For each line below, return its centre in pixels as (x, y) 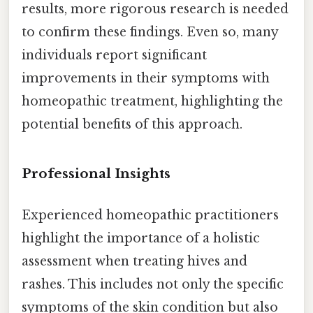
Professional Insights (96, 173)
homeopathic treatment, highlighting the (152, 101)
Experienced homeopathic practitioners (150, 215)
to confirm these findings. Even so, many (150, 32)
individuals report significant (114, 55)
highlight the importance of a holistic (141, 238)
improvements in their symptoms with (146, 78)
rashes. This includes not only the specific (153, 284)
